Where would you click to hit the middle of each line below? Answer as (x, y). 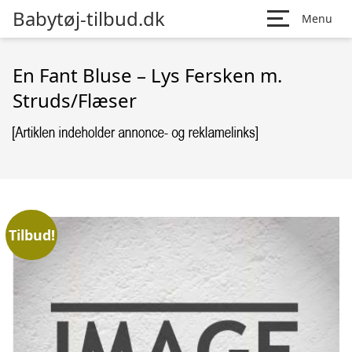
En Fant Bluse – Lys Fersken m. (147, 75)
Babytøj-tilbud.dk (89, 18)
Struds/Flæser (75, 100)
